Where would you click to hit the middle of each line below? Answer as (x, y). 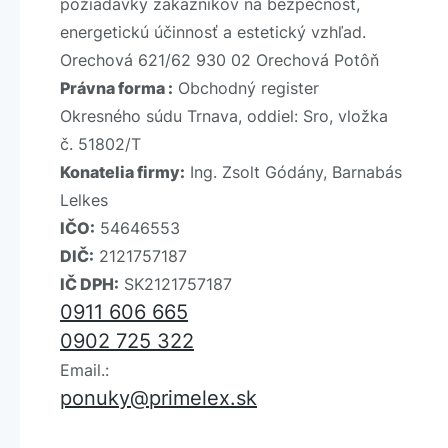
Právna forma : (116, 87)
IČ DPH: (89, 283)
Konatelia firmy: (122, 171)
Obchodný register (246, 87)
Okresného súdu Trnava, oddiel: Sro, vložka (224, 115)
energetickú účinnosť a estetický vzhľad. (213, 31)
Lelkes (84, 199)
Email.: (84, 369)
